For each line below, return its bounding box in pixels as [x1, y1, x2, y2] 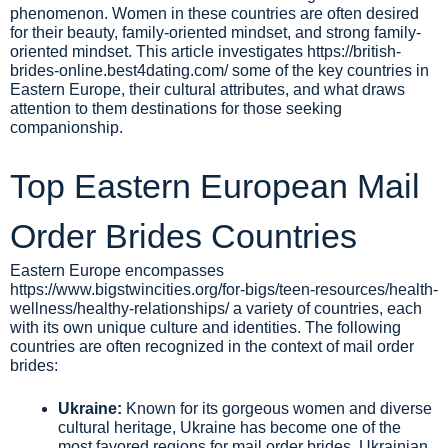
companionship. [10, 119, 123, 136]
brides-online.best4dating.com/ [10, 62, 228, 79]
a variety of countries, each [229, 300, 422, 317]
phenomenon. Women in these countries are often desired [10, 5, 419, 22]
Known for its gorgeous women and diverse [122, 400, 432, 417]
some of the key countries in [228, 62, 429, 79]
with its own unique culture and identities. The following [10, 319, 401, 336]
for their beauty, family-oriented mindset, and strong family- [10, 24, 421, 41]
